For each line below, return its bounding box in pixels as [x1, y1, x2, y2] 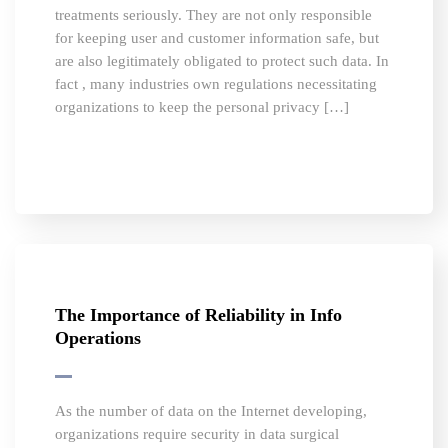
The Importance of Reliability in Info [55, 305, 342, 326]
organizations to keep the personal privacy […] [55, 99, 349, 116]
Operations [55, 328, 141, 349]
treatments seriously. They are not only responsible [55, 7, 372, 24]
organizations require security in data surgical [55, 426, 339, 443]
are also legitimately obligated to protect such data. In [55, 53, 389, 70]
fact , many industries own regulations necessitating [55, 76, 377, 93]
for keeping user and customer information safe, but [55, 30, 379, 47]
